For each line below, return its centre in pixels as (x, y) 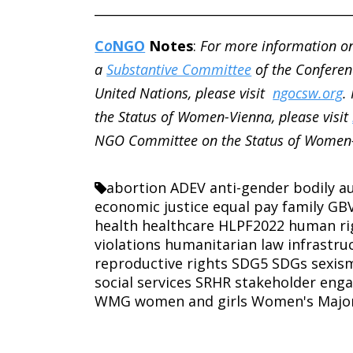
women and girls (191, 301)
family (303, 207)
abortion (137, 188)
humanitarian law (225, 245)
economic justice (152, 207)
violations (128, 245)
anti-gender (250, 188)
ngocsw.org (308, 93)
